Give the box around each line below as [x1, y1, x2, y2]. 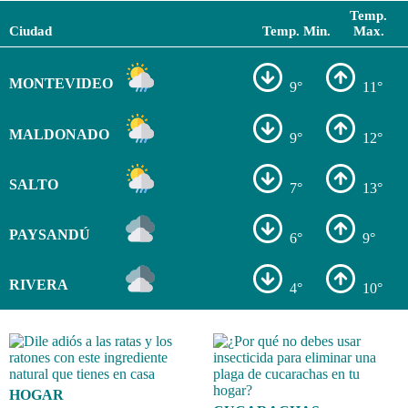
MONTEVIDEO [8, 76, 113, 92]
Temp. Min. [262, 23, 331, 38]
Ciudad [8, 23, 52, 38]
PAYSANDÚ [8, 226, 90, 242]
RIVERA [8, 277, 68, 293]
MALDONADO [8, 126, 109, 142]
